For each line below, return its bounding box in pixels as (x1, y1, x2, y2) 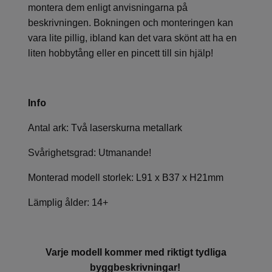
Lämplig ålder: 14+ (28, 197, 108, 208)
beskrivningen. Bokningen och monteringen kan (28, 17, 233, 28)
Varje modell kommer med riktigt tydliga (46, 246, 226, 257)
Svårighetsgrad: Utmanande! (28, 147, 151, 158)
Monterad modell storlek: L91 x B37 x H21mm (28, 172, 223, 183)
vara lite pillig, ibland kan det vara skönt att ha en (28, 32, 237, 43)
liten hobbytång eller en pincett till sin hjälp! (28, 47, 213, 58)
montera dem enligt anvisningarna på (28, 2, 188, 13)
